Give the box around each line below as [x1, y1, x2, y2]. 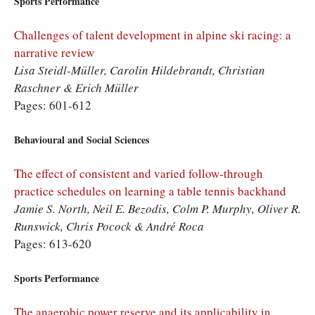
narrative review [14, 44, 94, 61]
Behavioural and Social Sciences [14, 131, 149, 147]
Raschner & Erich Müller [14, 79, 139, 96]
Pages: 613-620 [14, 236, 91, 252]
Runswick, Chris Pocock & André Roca [14, 218, 204, 235]
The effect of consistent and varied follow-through [14, 165, 263, 182]
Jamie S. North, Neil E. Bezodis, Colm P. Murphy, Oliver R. [14, 200, 301, 217]
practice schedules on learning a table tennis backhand [14, 183, 286, 200]
